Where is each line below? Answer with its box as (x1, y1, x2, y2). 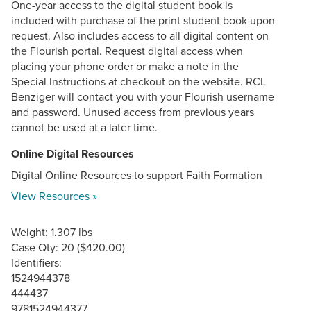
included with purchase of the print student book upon (11, 12, 275, 28)
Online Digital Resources (11, 145, 134, 162)
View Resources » (11, 187, 97, 203)
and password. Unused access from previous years (11, 103, 254, 119)
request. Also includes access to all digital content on (11, 27, 269, 43)
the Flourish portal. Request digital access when (11, 42, 243, 58)
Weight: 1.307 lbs (11, 224, 92, 239)
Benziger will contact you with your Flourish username (11, 88, 274, 104)
